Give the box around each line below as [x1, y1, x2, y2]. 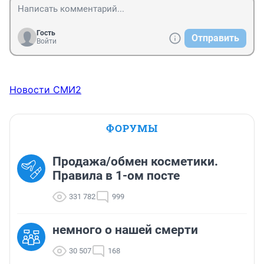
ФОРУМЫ [106, 121, 158, 136]
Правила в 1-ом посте [52, 169, 180, 183]
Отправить [192, 32, 239, 44]
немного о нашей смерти [52, 223, 198, 237]
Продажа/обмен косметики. [52, 154, 218, 169]
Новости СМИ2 [9, 84, 81, 96]
